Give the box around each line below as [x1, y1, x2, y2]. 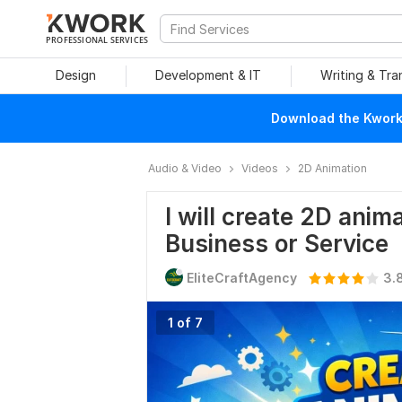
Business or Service [165, 230, 389, 258]
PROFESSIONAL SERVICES [46, 34, 149, 45]
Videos [241, 162, 278, 175]
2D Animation [298, 162, 367, 175]
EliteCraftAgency [187, 270, 297, 285]
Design [55, 67, 96, 83]
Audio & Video [148, 162, 222, 175]
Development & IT [155, 67, 261, 83]
